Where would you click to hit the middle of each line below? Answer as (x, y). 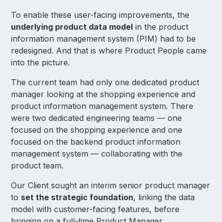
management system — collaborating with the (97, 154)
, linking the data (164, 197)
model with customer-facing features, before (95, 209)
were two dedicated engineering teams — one (97, 118)
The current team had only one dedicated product (105, 83)
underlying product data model (72, 27)
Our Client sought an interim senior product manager (111, 186)
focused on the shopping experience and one (97, 130)
